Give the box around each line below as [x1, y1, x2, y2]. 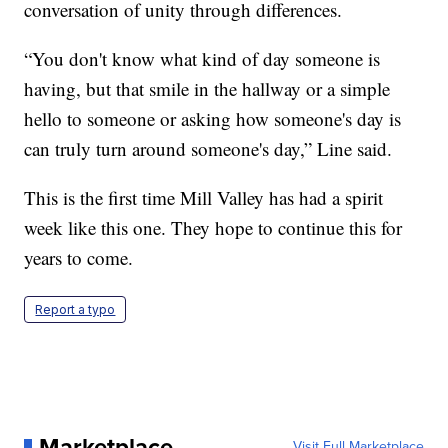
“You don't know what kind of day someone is [24, 46, 381, 72]
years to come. [24, 245, 134, 271]
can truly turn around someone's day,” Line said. [24, 136, 393, 162]
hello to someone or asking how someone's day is [24, 106, 402, 132]
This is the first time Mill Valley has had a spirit [24, 185, 384, 211]
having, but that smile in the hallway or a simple [24, 76, 391, 102]
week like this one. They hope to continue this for [24, 215, 403, 241]
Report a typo [35, 302, 116, 318]
